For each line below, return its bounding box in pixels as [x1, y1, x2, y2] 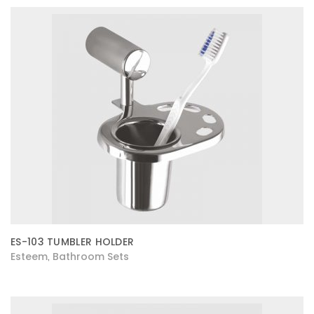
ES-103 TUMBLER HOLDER [11, 235, 135, 249]
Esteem [11, 250, 48, 264]
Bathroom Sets [53, 250, 129, 264]
